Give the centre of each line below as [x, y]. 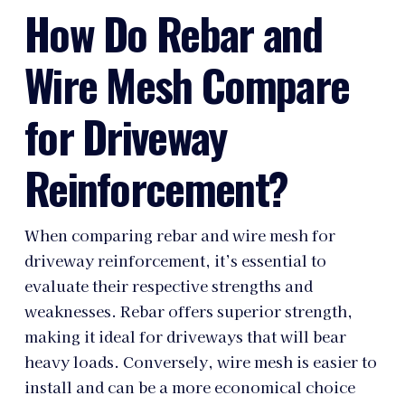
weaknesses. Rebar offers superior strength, [188, 311]
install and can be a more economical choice [189, 386]
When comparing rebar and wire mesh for [179, 235]
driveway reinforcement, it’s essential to [175, 260]
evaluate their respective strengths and [168, 285]
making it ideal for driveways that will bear [185, 336]
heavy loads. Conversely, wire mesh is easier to [200, 361]
